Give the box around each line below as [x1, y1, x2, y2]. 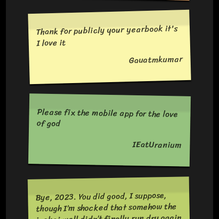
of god [37, 116, 61, 131]
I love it [36, 35, 66, 50]
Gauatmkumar [129, 51, 183, 67]
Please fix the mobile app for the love [37, 105, 178, 122]
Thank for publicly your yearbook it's [36, 21, 178, 39]
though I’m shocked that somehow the [36, 199, 177, 217]
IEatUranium [132, 137, 182, 153]
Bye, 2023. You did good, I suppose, [36, 188, 167, 205]
